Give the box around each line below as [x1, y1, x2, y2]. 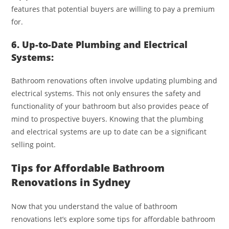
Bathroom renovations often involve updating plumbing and [11, 75, 218, 85]
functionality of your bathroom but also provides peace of [11, 101, 209, 111]
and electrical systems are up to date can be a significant [11, 126, 207, 136]
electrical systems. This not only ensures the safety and [11, 88, 201, 98]
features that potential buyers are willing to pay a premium [11, 4, 215, 14]
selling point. [11, 139, 56, 149]
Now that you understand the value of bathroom [11, 201, 178, 211]
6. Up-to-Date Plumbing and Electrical [11, 38, 188, 51]
